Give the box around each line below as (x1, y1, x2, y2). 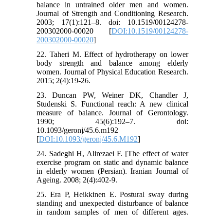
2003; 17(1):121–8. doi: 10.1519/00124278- (36, 18, 188, 26)
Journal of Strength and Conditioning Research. (36, 9, 188, 18)
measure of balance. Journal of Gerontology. (36, 108, 188, 117)
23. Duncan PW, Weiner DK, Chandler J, (36, 91, 188, 99)
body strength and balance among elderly (36, 58, 188, 67)
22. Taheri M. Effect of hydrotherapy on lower (36, 50, 188, 58)
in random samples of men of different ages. (36, 207, 188, 216)
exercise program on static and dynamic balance (36, 158, 188, 166)
